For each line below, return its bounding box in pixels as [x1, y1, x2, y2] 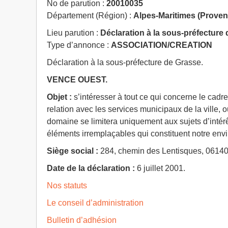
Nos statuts [47, 181, 87, 190]
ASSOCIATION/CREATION [111, 41, 212, 50]
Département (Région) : [47, 11, 133, 20]
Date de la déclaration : [47, 164, 135, 173]
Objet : [47, 93, 72, 102]
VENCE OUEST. [47, 75, 109, 84]
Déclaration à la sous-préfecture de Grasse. [47, 58, 203, 67]
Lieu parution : [47, 28, 100, 38]
